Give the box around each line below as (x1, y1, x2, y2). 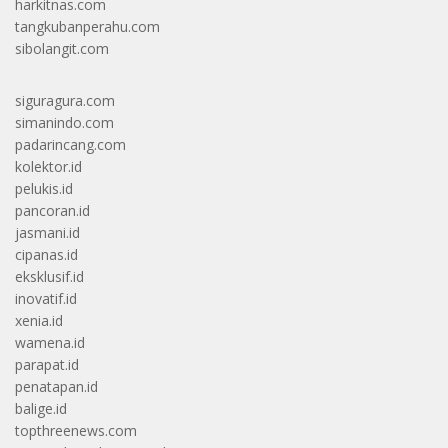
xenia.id (15, 310, 63, 330)
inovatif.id (15, 288, 77, 308)
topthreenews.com (15, 420, 137, 440)
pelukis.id (15, 178, 73, 198)
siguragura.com (15, 90, 115, 110)
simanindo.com (15, 112, 114, 132)
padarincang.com (15, 134, 126, 154)
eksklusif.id (15, 266, 84, 286)
